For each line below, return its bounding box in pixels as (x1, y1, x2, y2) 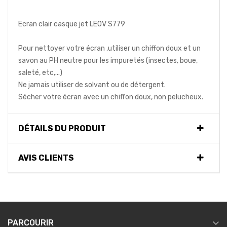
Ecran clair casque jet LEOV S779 (18, 20, 125, 29)
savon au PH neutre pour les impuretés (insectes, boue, (18, 56, 198, 65)
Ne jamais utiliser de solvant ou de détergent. (18, 81, 166, 90)
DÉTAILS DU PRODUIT (18, 124, 106, 134)
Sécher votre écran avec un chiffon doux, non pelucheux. (18, 93, 203, 102)
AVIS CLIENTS (18, 153, 74, 163)
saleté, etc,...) (18, 68, 62, 78)
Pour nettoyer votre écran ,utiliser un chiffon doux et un (18, 44, 201, 53)
